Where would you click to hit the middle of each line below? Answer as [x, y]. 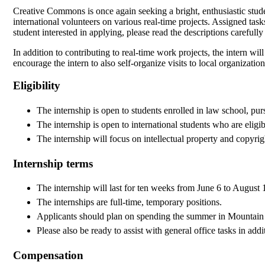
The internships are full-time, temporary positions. [129, 202]
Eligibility [37, 86]
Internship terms [53, 163]
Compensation [48, 256]
